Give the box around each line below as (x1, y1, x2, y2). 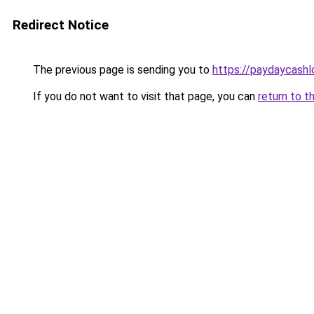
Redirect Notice (13, 17, 109, 33)
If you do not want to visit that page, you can (30, 90, 258, 103)
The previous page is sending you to (30, 63, 212, 76)
